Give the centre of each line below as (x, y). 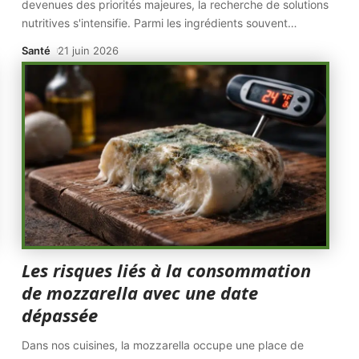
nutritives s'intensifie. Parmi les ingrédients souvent (155, 23)
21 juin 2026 (89, 50)
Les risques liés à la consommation (167, 270)
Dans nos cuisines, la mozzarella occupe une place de (163, 345)
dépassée (60, 315)
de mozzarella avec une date (140, 292)
